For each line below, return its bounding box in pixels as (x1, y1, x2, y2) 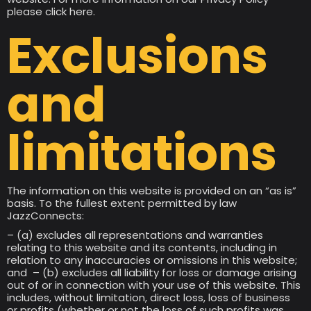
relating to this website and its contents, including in (7, 240, 277, 255)
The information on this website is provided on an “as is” (7, 183, 296, 198)
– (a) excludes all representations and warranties (7, 228, 263, 242)
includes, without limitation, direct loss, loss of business (7, 290, 290, 305)
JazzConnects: (7, 208, 84, 223)
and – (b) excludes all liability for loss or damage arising (7, 265, 296, 280)
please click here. (7, 4, 95, 19)
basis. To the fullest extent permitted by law (7, 196, 237, 210)
